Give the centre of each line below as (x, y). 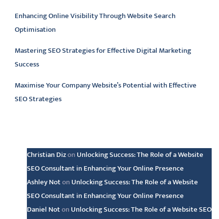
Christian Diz (46, 155)
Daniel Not (44, 209)
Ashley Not (44, 182)
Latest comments (64, 135)
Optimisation (35, 30)
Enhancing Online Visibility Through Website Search (95, 16)
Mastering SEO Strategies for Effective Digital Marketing (103, 51)
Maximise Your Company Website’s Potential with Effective (106, 85)
